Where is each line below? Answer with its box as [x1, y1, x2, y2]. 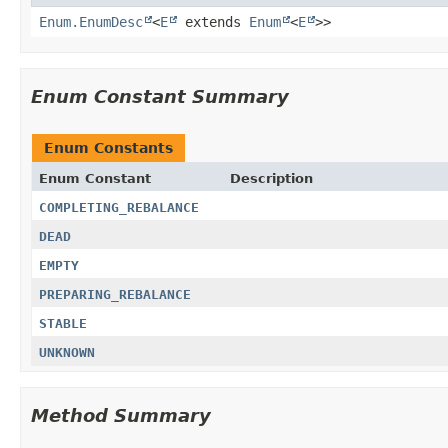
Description [229, 170, 313, 186]
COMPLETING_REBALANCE [39, 199, 199, 215]
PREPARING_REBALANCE [39, 286, 191, 302]
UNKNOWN [39, 344, 95, 360]
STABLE [39, 315, 87, 331]
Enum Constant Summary [31, 85, 289, 107]
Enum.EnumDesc [39, 13, 143, 30]
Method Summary [31, 404, 211, 426]
